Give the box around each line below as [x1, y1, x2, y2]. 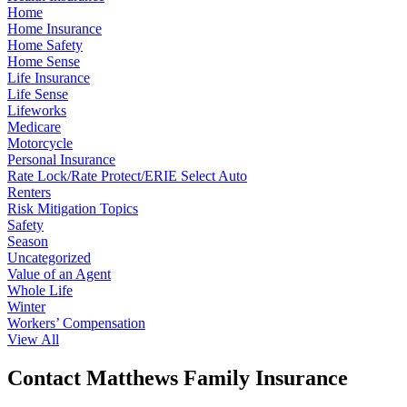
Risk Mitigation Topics [7, 201, 138, 217]
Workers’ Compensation [7, 315, 145, 332]
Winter [7, 299, 45, 315]
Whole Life [7, 283, 73, 299]
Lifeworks [7, 103, 66, 119]
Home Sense [7, 54, 80, 70]
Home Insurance [7, 21, 102, 37]
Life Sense [7, 86, 68, 103]
